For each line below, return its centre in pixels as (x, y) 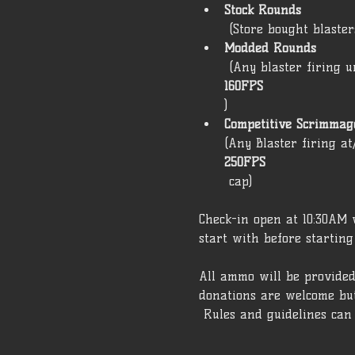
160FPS (243, 86)
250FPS (244, 162)
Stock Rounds (262, 10)
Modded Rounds (270, 48)
